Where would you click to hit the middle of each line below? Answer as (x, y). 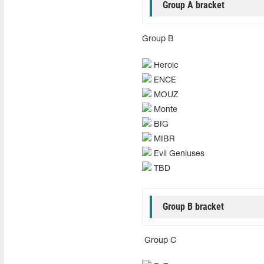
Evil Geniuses (178, 154)
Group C (159, 241)
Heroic (165, 66)
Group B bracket (193, 207)
